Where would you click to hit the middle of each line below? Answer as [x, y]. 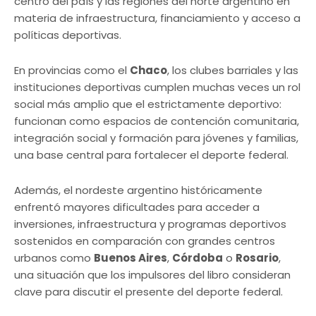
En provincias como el [72, 71]
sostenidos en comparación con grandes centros [145, 241]
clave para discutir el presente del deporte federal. [148, 292]
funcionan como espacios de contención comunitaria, [157, 121]
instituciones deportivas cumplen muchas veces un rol [157, 87]
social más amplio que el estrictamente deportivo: [148, 104]
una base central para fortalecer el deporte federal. [151, 155]
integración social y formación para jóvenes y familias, [156, 138]
